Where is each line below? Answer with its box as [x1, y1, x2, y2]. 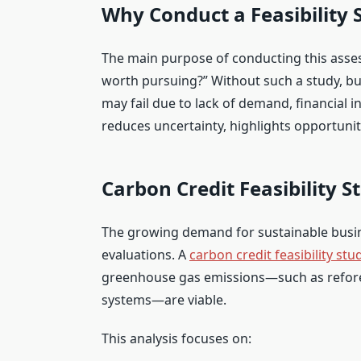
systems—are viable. [102, 290, 226, 309]
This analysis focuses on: [102, 329, 251, 347]
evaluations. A [102, 245, 189, 263]
